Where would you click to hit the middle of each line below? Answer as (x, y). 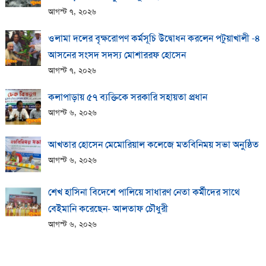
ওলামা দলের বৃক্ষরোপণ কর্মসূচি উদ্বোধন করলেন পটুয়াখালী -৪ (154, 39)
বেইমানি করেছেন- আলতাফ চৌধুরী (108, 209)
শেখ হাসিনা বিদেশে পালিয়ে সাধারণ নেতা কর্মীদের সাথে (144, 192)
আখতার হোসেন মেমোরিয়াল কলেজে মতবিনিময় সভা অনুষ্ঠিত (153, 145)
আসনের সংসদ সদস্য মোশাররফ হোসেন (117, 55)
